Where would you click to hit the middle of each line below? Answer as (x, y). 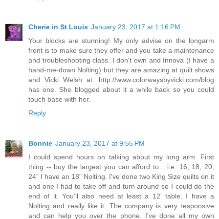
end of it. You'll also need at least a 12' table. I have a (121, 196)
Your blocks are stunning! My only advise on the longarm (121, 40)
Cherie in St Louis (58, 27)
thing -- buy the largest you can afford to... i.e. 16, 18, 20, (121, 166)
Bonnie (40, 143)
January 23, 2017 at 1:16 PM (136, 27)
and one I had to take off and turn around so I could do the (121, 186)
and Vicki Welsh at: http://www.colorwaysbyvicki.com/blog (121, 79)
